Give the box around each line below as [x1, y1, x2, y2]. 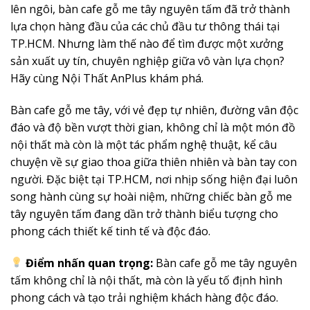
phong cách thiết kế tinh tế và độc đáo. [10, 223, 210, 239]
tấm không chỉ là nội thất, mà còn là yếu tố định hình [10, 272, 282, 288]
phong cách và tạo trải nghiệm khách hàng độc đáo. [10, 289, 278, 305]
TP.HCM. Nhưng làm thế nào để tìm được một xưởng [10, 36, 284, 51]
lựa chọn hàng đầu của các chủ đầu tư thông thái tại [10, 19, 280, 34]
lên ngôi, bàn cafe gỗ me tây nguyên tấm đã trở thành [10, 1, 290, 17]
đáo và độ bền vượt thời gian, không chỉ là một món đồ [10, 119, 295, 135]
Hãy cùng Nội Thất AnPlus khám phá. [10, 71, 203, 86]
